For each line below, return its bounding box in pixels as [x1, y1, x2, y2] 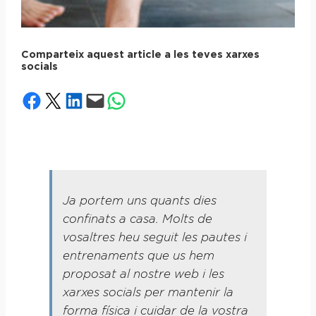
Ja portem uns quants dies [62, 195, 217, 207]
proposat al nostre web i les [62, 269, 224, 281]
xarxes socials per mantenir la [62, 287, 233, 299]
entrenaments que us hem [62, 250, 214, 262]
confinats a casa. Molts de [62, 214, 212, 226]
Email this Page [83, 91, 126, 109]
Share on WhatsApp [104, 91, 196, 109]
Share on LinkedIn [62, 91, 134, 109]
